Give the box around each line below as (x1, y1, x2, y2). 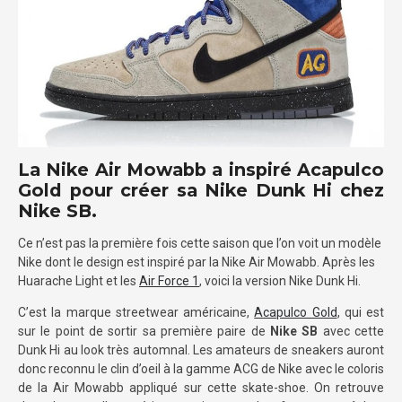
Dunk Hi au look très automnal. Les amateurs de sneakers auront (18, 343, 384, 358)
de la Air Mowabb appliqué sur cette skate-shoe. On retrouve (18, 380, 384, 396)
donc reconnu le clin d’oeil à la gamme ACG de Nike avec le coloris (18, 362, 384, 377)
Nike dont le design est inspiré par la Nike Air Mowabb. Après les (18, 255, 375, 270)
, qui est (336, 305, 384, 320)
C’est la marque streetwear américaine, (18, 305, 255, 320)
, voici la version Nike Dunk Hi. (199, 274, 361, 289)
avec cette (318, 324, 385, 339)
